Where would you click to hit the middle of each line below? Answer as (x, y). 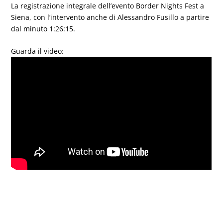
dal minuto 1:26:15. (43, 28)
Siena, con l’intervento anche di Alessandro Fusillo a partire (110, 17)
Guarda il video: (38, 51)
